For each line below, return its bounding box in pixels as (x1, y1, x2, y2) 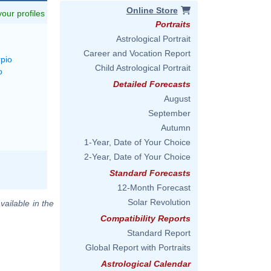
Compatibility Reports (100, 214, 191, 223)
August (164, 94, 191, 103)
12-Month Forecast (117, 183, 191, 192)
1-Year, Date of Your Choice (84, 137, 191, 147)
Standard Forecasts (109, 168, 191, 178)
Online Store (126, 5, 178, 15)
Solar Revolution (128, 197, 191, 207)
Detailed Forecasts (113, 79, 191, 89)
